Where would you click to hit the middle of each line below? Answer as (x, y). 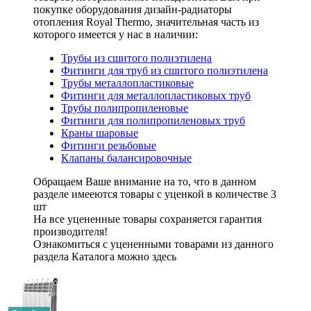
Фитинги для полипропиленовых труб (153, 121)
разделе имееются (77, 194)
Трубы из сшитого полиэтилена (136, 58)
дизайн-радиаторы (188, 10)
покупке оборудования (89, 10)
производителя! (70, 232)
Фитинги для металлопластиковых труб (156, 96)
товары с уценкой (162, 194)
